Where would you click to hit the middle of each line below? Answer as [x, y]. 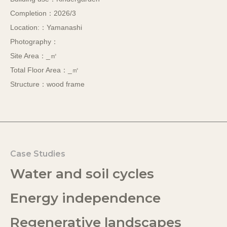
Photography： [34, 41]
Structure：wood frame [47, 84]
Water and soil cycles [82, 174]
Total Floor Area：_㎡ [45, 70]
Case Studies [38, 154]
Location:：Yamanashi [46, 27]
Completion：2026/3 [43, 13]
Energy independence [85, 198]
